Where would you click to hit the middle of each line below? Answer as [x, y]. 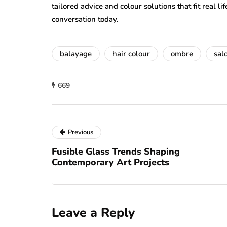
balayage [76, 53]
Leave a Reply [93, 213]
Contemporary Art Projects [110, 162]
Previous [81, 132]
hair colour [131, 53]
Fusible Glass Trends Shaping [116, 151]
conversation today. [85, 19]
